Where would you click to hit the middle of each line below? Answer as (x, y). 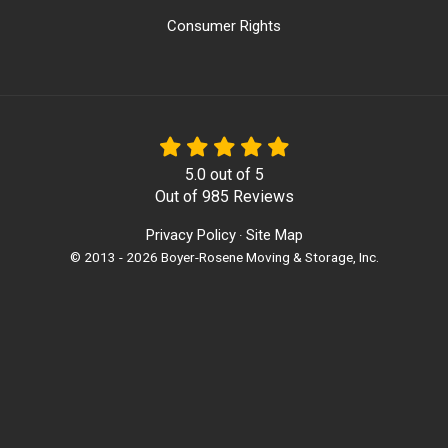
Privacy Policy (190, 235)
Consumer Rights (224, 26)
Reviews (261, 196)
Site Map (274, 235)
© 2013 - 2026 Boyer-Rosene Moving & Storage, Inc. (224, 257)
